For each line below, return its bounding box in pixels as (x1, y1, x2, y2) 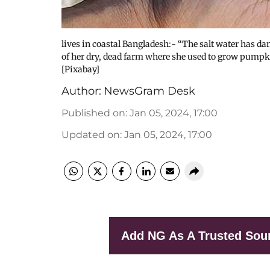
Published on (61, 107, 125, 119)
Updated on (61, 129, 120, 140)
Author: (61, 84, 101, 98)
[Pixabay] (61, 64, 99, 75)
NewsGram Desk (104, 84, 195, 98)
